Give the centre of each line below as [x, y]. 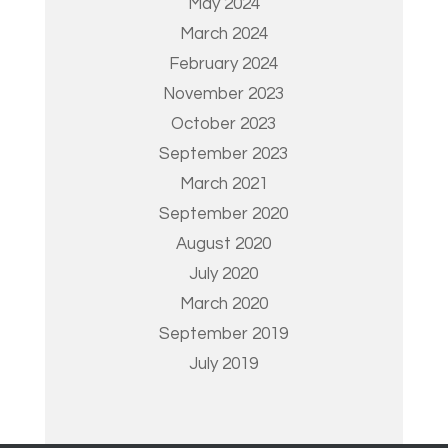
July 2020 [224, 274]
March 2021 [223, 184]
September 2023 [224, 154]
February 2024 [224, 64]
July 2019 [224, 364]
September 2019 [224, 334]
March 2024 [223, 34]
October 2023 [224, 124]
